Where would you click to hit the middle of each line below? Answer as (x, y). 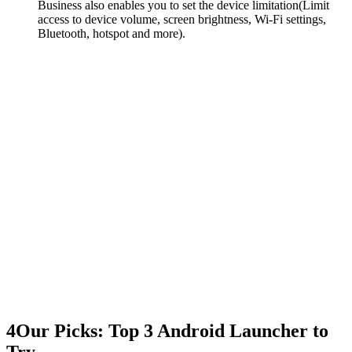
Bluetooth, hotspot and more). (112, 34)
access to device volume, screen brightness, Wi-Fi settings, (182, 20)
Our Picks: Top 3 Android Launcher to (172, 331)
